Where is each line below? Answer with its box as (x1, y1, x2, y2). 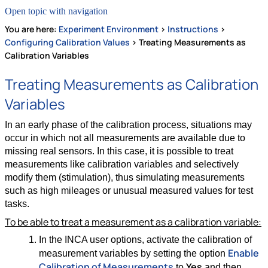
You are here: (5, 23, 59, 35)
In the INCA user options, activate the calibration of (38, 234, 252, 245)
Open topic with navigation (5, 6, 108, 17)
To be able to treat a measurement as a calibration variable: (5, 215, 261, 229)
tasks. (5, 199, 29, 209)
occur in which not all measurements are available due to (5, 133, 245, 144)
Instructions (167, 23, 218, 35)
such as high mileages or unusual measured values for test (5, 185, 253, 196)
